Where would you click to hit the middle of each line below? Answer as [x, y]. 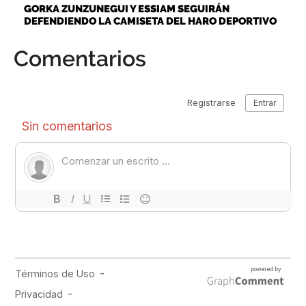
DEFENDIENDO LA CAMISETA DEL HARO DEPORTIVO [150, 21]
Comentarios [80, 58]
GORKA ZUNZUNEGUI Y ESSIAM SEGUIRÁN [127, 9]
